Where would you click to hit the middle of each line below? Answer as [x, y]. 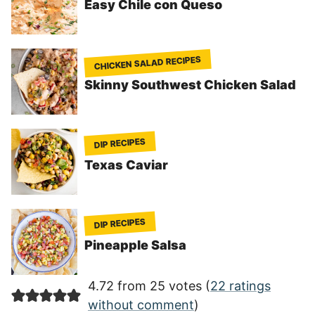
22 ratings [240, 286]
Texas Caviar [126, 165]
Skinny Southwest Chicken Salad [190, 85]
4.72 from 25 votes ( [149, 286]
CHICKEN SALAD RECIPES [148, 63]
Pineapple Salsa [135, 245]
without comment [141, 305]
